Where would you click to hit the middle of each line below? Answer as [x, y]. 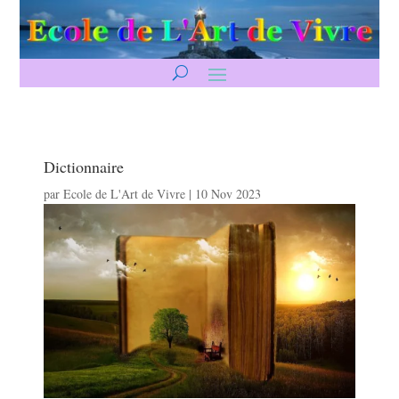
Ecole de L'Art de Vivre [125, 193]
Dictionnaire [84, 166]
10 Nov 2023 [228, 193]
